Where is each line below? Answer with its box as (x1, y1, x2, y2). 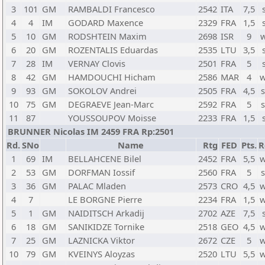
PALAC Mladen (68, 180, 126, 192)
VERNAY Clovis (68, 57, 125, 69)
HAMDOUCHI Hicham (68, 71, 156, 83)
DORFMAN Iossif (68, 166, 135, 178)
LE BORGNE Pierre (68, 193, 142, 205)
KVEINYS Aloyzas (68, 248, 135, 260)
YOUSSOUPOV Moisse (68, 112, 156, 124)
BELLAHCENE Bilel (68, 153, 141, 164)
